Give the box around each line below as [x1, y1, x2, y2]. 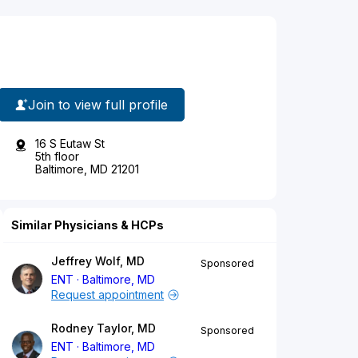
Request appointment [51, 288, 164, 302]
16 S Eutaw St [35, 137, 105, 151]
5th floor [35, 149, 79, 164]
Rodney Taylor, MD [51, 321, 156, 336]
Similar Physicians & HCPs [11, 218, 164, 233]
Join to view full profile [28, 96, 168, 113]
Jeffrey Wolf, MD [51, 254, 145, 268]
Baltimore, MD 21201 [35, 162, 139, 177]
